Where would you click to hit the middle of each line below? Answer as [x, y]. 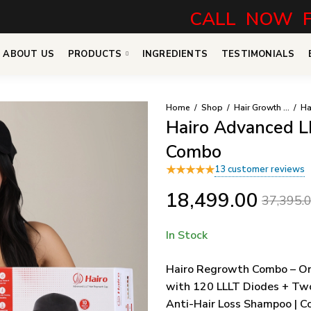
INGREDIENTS [175, 54]
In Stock [187, 236]
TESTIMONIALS [258, 54]
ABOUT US [28, 54]
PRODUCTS [95, 54]
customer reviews [265, 170]
